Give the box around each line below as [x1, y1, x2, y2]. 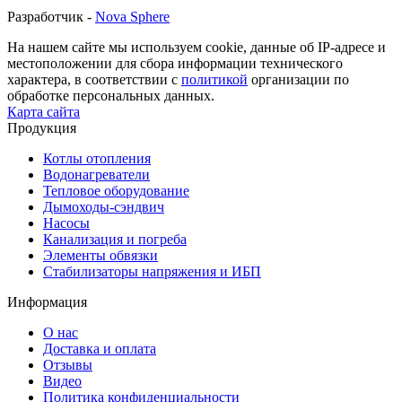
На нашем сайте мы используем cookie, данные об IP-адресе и [7, 39, 386, 55]
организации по [248, 71, 349, 87]
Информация [7, 293, 87, 310]
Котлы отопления [43, 150, 151, 166]
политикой [181, 71, 248, 87]
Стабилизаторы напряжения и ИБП [43, 263, 261, 279]
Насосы [43, 214, 90, 231]
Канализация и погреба [43, 231, 187, 247]
